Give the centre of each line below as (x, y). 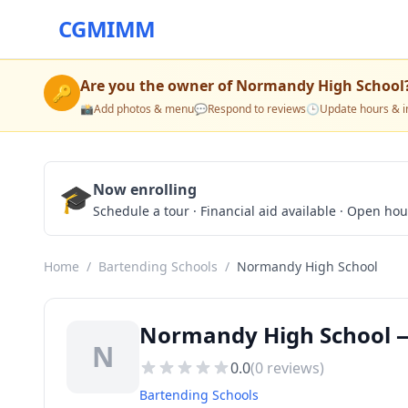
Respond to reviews (257, 109)
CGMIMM (107, 29)
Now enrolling (145, 189)
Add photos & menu (144, 109)
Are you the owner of (158, 86)
